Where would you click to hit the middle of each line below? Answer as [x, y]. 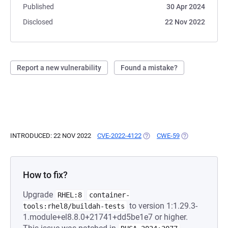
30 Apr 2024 [186, 7]
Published [38, 7]
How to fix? [45, 175]
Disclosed [38, 22]
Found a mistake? [149, 68]
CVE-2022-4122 [119, 136]
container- [109, 195]
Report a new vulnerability [59, 68]
